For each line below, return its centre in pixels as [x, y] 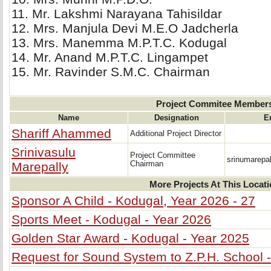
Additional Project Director [176, 134]
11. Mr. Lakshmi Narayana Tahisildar [117, 14]
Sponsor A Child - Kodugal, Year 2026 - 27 [133, 201]
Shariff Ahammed [61, 133]
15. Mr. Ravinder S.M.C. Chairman [111, 72]
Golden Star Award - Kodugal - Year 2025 [130, 238]
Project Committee [163, 155]
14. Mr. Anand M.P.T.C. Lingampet [110, 57]
